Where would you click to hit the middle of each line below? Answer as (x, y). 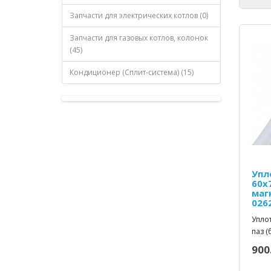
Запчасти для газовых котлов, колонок (139, 38)
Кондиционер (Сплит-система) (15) (132, 73)
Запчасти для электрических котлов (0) (139, 16)
